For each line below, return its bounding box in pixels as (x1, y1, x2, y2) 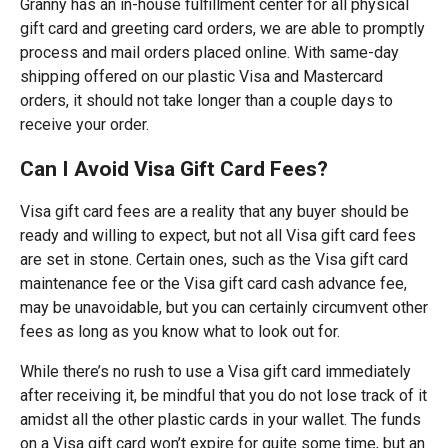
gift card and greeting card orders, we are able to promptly (20, 19, 425, 38)
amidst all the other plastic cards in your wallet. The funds (20, 410, 421, 429)
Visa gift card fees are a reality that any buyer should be (20, 202, 409, 221)
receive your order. (20, 115, 161, 134)
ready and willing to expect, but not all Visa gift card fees (20, 226, 416, 245)
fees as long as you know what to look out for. (20, 322, 344, 341)
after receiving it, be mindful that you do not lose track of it (20, 386, 427, 405)
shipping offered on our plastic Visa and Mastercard (20, 67, 383, 86)
